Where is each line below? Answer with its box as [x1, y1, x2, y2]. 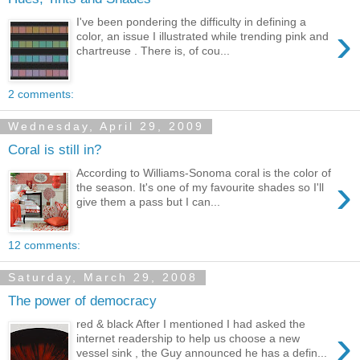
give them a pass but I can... [76, 194, 221, 208]
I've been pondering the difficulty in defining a [76, 14, 307, 28]
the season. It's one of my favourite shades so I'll [76, 180, 325, 194]
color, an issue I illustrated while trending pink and [76, 29, 329, 43]
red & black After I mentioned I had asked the [76, 317, 306, 330]
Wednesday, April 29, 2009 [8, 120, 204, 133]
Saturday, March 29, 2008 [8, 271, 198, 284]
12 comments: [8, 238, 80, 252]
